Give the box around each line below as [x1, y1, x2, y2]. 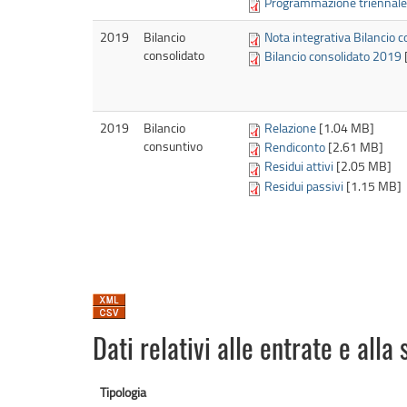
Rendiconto [264, 138, 325, 156]
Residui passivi [264, 176, 343, 194]
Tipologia [100, 382, 146, 401]
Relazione [264, 118, 316, 136]
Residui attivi [264, 157, 333, 175]
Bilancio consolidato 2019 [264, 47, 402, 65]
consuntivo [144, 136, 203, 154]
